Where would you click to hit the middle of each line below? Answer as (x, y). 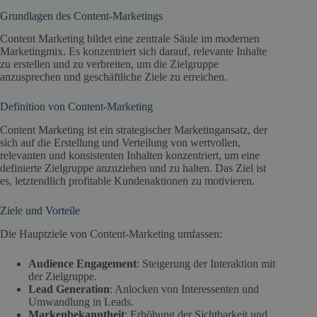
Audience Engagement (82, 263)
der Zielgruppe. (63, 276)
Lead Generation (69, 289)
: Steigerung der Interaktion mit (206, 263)
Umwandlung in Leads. (81, 301)
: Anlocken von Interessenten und (184, 289)
